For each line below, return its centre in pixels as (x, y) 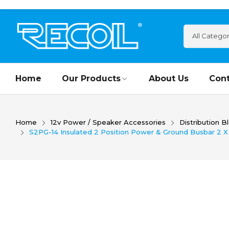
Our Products (91, 79)
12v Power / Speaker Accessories (108, 122)
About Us (169, 79)
